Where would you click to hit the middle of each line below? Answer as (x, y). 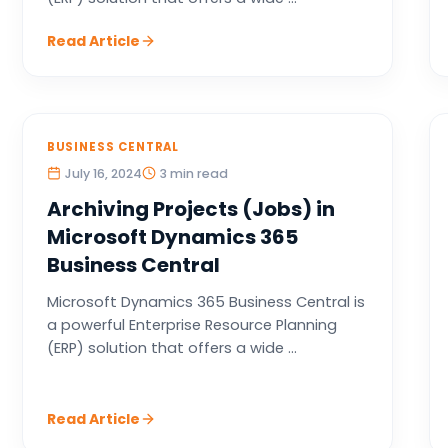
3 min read (193, 173)
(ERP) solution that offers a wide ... (171, 348)
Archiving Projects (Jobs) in (190, 209)
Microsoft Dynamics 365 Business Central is (205, 302)
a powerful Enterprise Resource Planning (191, 325)
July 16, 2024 (103, 173)
